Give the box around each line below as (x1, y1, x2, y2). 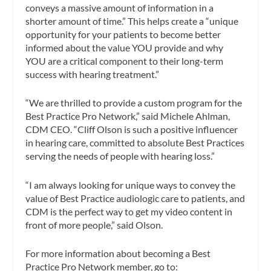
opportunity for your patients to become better (25, 28, 221, 40)
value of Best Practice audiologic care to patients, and (25, 192, 246, 204)
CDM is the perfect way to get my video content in (25, 205, 233, 217)
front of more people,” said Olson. (25, 218, 163, 230)
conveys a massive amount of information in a (25, 1, 214, 13)
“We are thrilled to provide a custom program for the (25, 97, 243, 109)
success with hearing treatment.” (25, 68, 160, 80)
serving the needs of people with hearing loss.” (25, 150, 215, 162)
